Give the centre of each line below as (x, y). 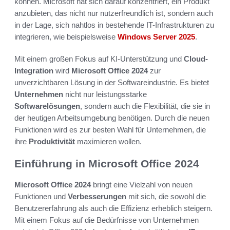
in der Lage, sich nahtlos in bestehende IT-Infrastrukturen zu (114, 25)
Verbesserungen (97, 196)
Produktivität (52, 142)
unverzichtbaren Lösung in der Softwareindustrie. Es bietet (112, 83)
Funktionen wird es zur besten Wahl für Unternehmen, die (110, 130)
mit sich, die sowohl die (166, 196)
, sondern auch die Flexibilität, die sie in (145, 106)
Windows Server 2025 (156, 37)
